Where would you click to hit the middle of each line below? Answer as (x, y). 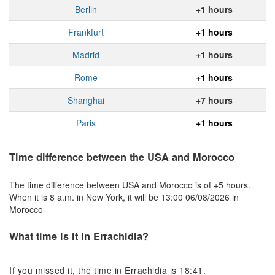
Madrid (86, 55)
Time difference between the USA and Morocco (122, 157)
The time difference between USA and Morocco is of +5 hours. (130, 184)
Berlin (86, 10)
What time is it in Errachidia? (79, 236)
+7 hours (214, 100)
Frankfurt (86, 32)
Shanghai (86, 100)
